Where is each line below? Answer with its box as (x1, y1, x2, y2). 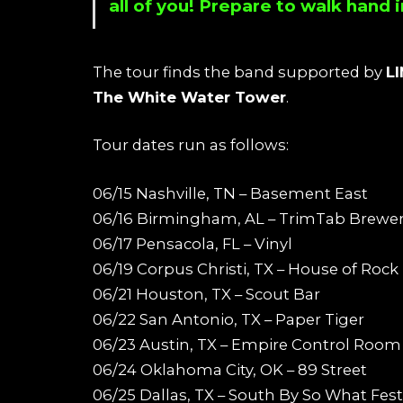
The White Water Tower (93, 87, 286, 106)
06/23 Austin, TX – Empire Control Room (93, 335, 401, 354)
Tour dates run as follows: (93, 136, 289, 155)
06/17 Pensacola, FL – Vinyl (93, 234, 292, 253)
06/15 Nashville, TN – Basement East (93, 184, 368, 202)
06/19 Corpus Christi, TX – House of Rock (93, 259, 399, 278)
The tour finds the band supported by (93, 62, 386, 81)
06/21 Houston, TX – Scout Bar (93, 284, 320, 303)
